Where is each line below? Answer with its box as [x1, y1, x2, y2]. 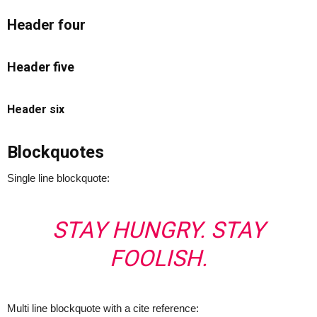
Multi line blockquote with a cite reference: [7, 302, 199, 314]
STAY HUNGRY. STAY [52, 217, 265, 243]
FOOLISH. [110, 245, 207, 272]
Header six [7, 103, 64, 116]
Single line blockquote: [7, 172, 110, 184]
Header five [7, 59, 74, 74]
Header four [7, 16, 86, 33]
